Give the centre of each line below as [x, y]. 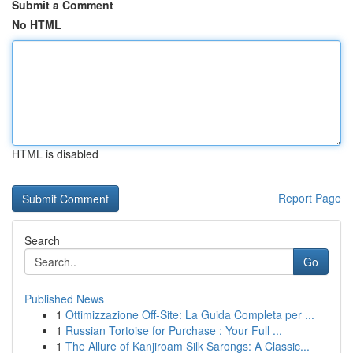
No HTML [37, 24]
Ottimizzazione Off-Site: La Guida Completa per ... [190, 314]
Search [42, 240]
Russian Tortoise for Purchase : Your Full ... [174, 330]
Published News [64, 299]
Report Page [310, 198]
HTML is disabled [55, 154]
